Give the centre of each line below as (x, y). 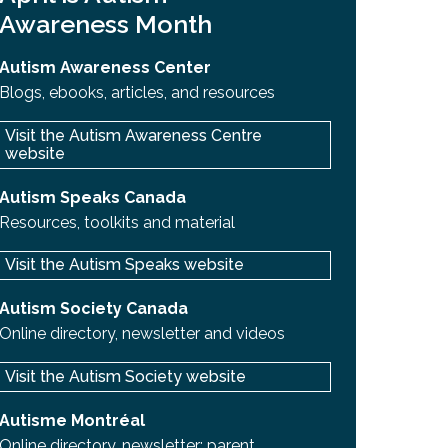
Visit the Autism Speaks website (124, 265)
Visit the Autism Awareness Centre (133, 135)
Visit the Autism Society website (125, 376)
